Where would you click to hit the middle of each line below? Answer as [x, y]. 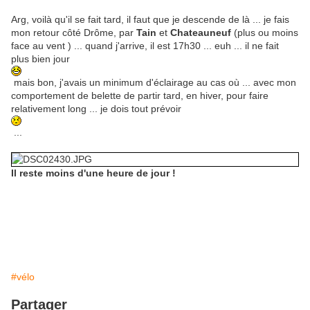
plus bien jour [40, 59]
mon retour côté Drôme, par [74, 33]
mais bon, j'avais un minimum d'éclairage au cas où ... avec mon [154, 83]
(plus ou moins [265, 33]
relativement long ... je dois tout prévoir [96, 109]
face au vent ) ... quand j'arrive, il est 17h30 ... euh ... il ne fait [145, 46]
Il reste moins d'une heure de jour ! [96, 173]
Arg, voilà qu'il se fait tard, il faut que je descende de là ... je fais [150, 20]
